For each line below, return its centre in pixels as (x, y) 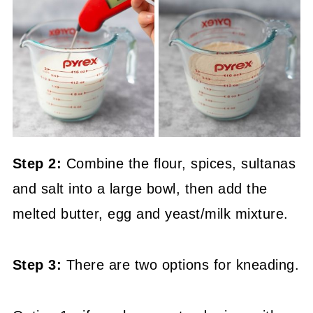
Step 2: (39, 163)
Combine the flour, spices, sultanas (181, 163)
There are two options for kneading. (181, 265)
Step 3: (37, 265)
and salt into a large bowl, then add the (140, 189)
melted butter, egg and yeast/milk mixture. (150, 214)
